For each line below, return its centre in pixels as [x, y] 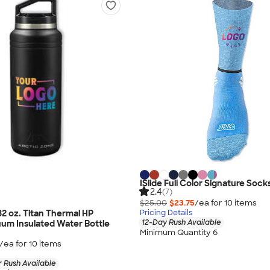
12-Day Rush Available [181, 223]
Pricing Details [166, 213]
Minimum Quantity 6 [179, 232]
